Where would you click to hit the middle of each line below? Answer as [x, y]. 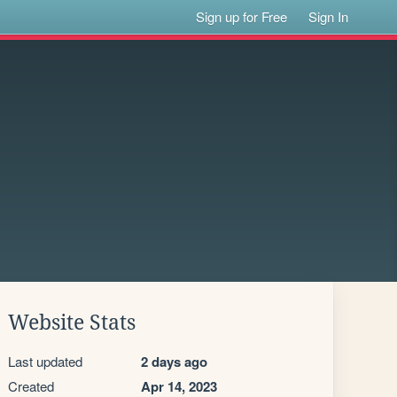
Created [31, 386]
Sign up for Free [242, 16]
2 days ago [174, 362]
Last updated [45, 361]
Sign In [329, 16]
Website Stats [72, 323]
